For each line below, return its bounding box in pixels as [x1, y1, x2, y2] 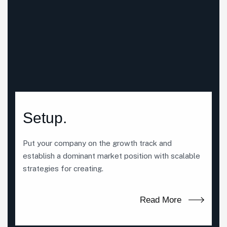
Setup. [23, 109, 67, 126]
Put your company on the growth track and [23, 139, 172, 147]
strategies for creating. [23, 164, 103, 173]
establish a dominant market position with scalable [23, 152, 200, 160]
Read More [140, 195, 181, 205]
